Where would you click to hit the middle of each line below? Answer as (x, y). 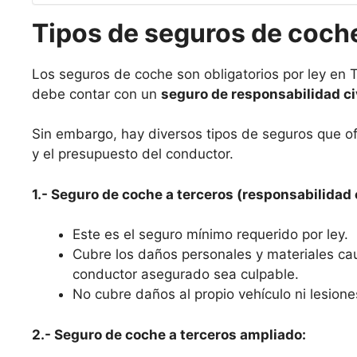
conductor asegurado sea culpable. (186, 275)
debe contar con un (96, 94)
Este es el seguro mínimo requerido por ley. (210, 235)
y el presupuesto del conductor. (133, 154)
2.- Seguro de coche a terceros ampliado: (169, 334)
